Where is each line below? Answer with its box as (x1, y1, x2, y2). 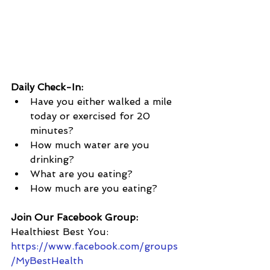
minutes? (30, 125, 74, 137)
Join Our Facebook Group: (11, 212, 138, 224)
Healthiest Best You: (11, 226, 111, 238)
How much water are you (30, 139, 152, 151)
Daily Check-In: (11, 81, 83, 93)
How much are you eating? (30, 183, 157, 195)
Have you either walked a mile (30, 96, 175, 108)
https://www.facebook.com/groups (11, 240, 178, 253)
